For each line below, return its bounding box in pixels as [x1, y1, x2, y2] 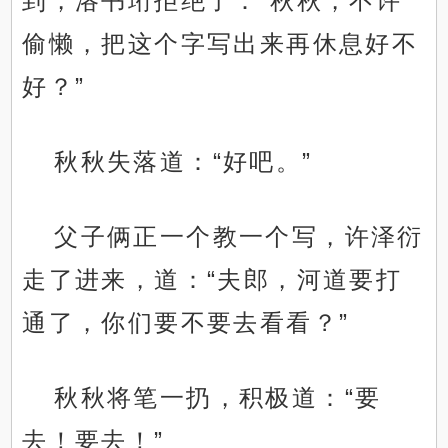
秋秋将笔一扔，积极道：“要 [54, 384, 382, 412]
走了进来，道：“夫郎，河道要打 [22, 266, 403, 294]
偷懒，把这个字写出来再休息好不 [22, 30, 419, 58]
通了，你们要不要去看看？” [22, 309, 350, 337]
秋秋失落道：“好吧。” [54, 148, 313, 176]
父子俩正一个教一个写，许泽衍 [54, 223, 424, 251]
